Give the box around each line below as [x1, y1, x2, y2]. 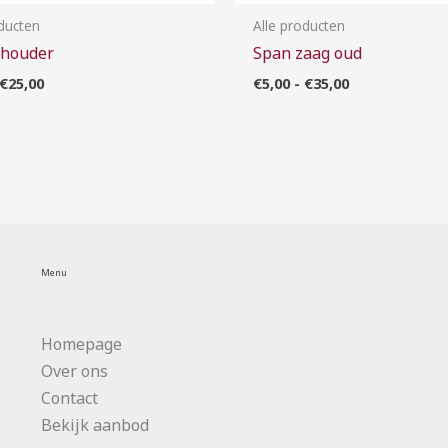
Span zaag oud [253, 42, 363, 65]
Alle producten [253, 15, 346, 35]
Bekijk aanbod [40, 413, 149, 436]
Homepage [40, 332, 122, 355]
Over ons [40, 359, 108, 382]
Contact [40, 386, 98, 409]
